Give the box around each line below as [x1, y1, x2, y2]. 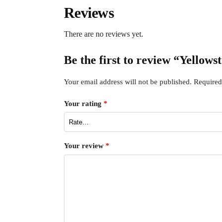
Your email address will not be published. [63, 78, 192, 86]
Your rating [63, 99, 104, 108]
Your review [63, 142, 106, 150]
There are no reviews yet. [63, 30, 143, 39]
